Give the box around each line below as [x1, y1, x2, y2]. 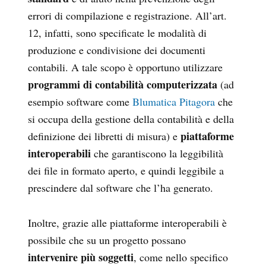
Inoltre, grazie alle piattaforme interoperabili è [28, 216, 227, 230]
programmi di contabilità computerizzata [28, 77, 217, 93]
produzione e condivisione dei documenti [28, 43, 205, 58]
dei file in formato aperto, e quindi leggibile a [28, 163, 224, 178]
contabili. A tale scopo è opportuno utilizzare [28, 60, 223, 75]
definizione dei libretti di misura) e [28, 129, 180, 144]
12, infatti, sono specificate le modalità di [28, 26, 207, 40]
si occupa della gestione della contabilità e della [28, 112, 234, 126]
